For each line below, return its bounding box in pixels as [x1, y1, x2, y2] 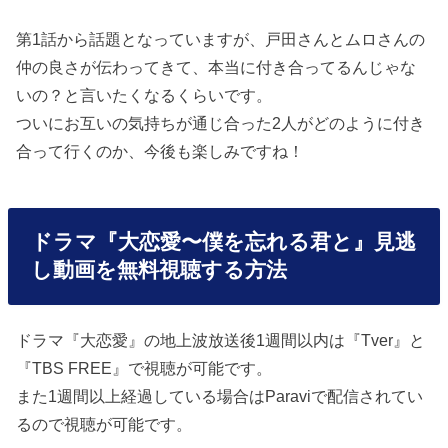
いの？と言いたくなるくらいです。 [16, 85, 273, 104]
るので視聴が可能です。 [16, 414, 193, 433]
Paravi [265, 386, 312, 405]
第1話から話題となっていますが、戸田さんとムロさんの [16, 29, 426, 48]
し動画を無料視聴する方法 [30, 258, 287, 282]
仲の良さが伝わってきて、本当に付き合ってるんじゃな [16, 57, 417, 76]
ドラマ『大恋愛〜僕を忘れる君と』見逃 [30, 230, 416, 254]
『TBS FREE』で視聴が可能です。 [16, 358, 273, 377]
